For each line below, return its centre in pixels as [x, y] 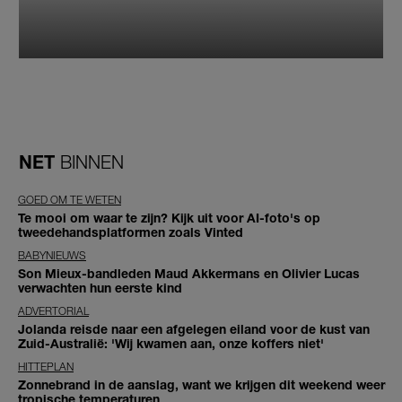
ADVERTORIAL [53, 310]
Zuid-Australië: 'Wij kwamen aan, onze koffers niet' [171, 343]
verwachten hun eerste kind [100, 287]
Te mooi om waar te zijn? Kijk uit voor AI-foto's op [169, 217]
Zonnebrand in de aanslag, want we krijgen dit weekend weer [201, 384]
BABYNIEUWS [52, 255]
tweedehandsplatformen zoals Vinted [131, 232]
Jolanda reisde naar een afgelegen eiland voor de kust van [194, 328]
